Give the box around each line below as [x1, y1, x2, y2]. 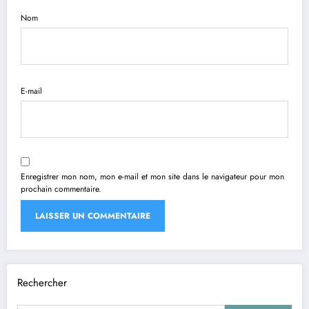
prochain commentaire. [21, 182, 101, 195]
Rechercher [17, 275, 67, 290]
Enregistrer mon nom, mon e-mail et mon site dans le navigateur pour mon [21, 170, 284, 183]
